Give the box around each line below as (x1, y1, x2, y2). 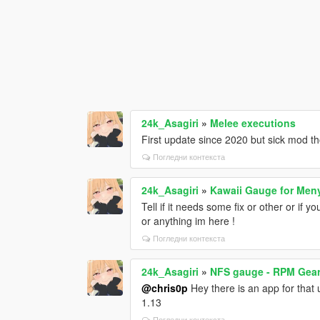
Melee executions (210, 115, 296, 130)
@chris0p (141, 280, 189, 295)
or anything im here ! (141, 213, 236, 228)
